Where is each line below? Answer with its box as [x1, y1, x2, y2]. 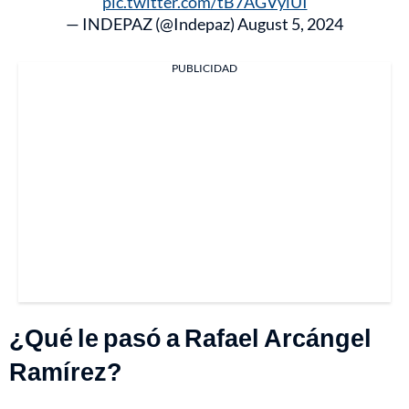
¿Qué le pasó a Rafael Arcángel [9, 321, 372, 352]
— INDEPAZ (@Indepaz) [66, 13, 237, 34]
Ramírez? [9, 355, 122, 386]
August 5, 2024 [237, 13, 343, 34]
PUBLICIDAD [172, 60, 237, 75]
